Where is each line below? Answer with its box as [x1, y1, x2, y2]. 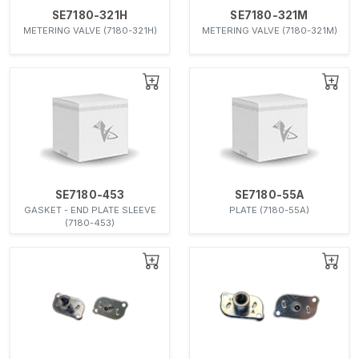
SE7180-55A [234, 188, 305, 201]
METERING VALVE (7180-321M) [201, 24, 337, 36]
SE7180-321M [230, 8, 309, 22]
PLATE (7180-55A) [229, 204, 309, 216]
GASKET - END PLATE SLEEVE [23, 204, 156, 216]
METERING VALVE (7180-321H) [22, 24, 157, 36]
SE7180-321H [51, 8, 128, 22]
